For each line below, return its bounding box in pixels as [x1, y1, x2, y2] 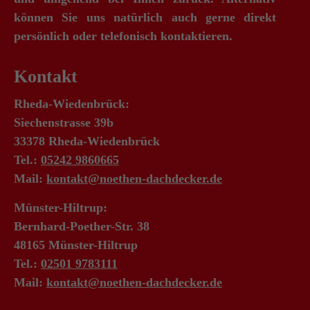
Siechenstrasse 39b [14, 116, 113, 129]
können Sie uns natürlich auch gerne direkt [14, 10, 277, 24]
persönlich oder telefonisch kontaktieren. [14, 29, 232, 43]
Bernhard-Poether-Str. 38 [14, 219, 149, 233]
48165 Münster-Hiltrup [14, 238, 138, 252]
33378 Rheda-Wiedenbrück [14, 134, 160, 148]
